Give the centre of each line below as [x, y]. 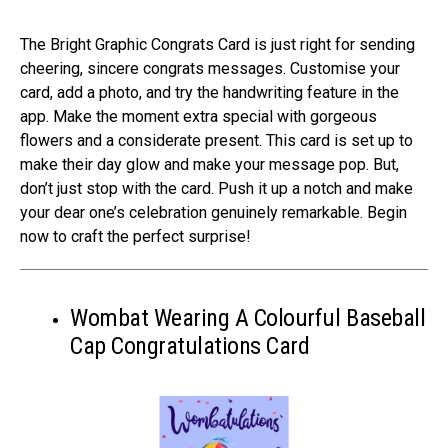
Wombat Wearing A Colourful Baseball [248, 318]
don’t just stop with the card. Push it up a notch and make [216, 189]
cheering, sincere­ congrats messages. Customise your [210, 69]
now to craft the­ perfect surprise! [135, 237]
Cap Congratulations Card [190, 346]
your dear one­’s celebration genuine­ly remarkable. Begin [213, 213]
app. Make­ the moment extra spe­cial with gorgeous [198, 117]
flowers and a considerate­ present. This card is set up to [216, 141]
